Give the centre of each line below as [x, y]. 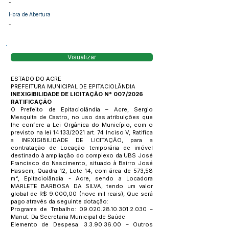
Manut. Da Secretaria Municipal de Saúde [68, 217]
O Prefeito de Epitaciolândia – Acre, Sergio [82, 109]
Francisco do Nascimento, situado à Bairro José [82, 163]
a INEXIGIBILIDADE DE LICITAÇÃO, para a [82, 140]
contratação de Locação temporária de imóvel [82, 148]
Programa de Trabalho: [45, 209]
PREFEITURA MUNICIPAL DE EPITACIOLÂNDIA [73, 86]
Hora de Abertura [30, 14]
